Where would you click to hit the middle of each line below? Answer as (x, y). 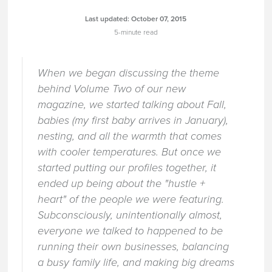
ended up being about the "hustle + (121, 183)
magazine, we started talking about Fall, (132, 104)
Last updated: (108, 19)
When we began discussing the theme (128, 73)
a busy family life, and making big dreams (136, 262)
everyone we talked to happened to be (130, 230)
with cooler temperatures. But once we (129, 151)
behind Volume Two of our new (111, 88)
